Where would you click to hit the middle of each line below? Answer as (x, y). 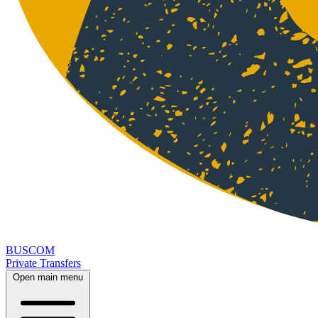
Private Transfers (43, 263)
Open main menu (48, 278)
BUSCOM (30, 251)
